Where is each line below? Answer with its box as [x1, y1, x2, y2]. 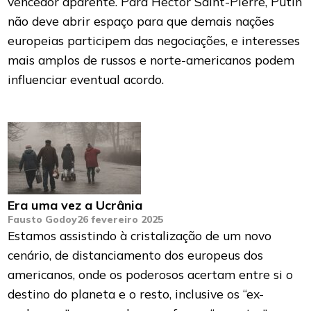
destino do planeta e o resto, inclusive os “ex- [8, 286, 264, 302]
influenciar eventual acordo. [8, 72, 165, 87]
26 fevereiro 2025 [77, 213, 164, 226]
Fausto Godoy [8, 213, 78, 226]
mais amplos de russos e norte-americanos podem [8, 52, 295, 68]
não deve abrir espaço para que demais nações [8, 13, 275, 29]
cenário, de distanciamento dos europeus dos [8, 247, 264, 263]
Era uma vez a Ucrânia [8, 197, 143, 214]
